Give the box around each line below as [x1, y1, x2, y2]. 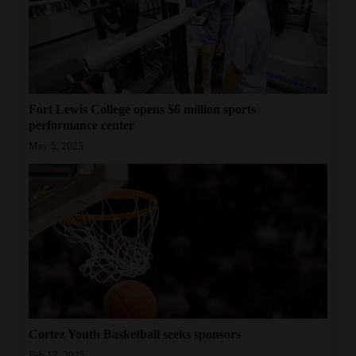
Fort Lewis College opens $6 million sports [29, 103, 256, 117]
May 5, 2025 [29, 141, 83, 153]
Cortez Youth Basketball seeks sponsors [29, 327, 241, 341]
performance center [29, 118, 134, 133]
